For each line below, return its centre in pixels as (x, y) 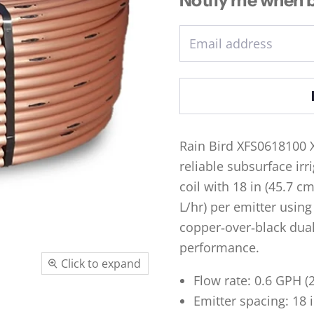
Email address (231, 43)
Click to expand (101, 263)
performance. (219, 247)
